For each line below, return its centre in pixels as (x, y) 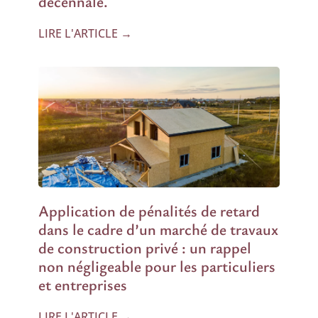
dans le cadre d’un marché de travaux (158, 229)
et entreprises (83, 284)
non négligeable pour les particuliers (157, 266)
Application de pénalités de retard (149, 210)
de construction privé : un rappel (145, 247)
